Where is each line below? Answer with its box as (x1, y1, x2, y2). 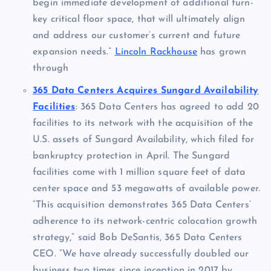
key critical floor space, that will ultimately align (33, 14, 246, 24)
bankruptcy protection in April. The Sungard (33, 151, 230, 161)
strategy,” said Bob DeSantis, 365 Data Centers (33, 232, 243, 243)
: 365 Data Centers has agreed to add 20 (75, 102, 259, 112)
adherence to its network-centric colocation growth (33, 216, 258, 226)
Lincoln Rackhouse (114, 47, 198, 57)
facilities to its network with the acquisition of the (33, 118, 253, 128)
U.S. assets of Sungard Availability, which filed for (33, 134, 255, 145)
